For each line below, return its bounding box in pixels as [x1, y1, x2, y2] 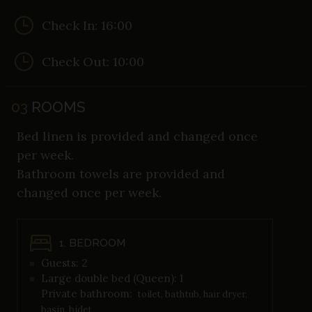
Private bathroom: [41, 287, 132, 301]
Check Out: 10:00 [42, 54, 144, 70]
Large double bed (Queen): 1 [41, 272, 183, 286]
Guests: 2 [41, 256, 88, 270]
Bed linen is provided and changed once [17, 128, 258, 145]
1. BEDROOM [59, 237, 125, 250]
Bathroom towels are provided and [17, 166, 225, 182]
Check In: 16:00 [42, 17, 132, 34]
